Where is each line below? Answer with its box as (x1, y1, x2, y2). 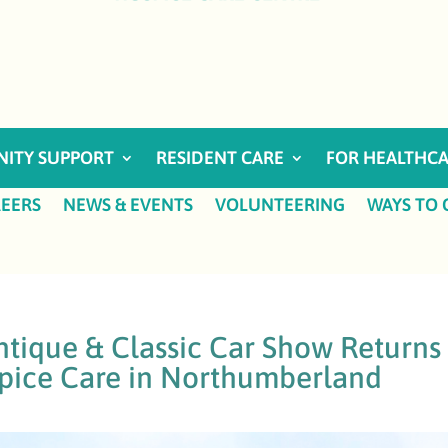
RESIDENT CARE (155, 147, 284, 168)
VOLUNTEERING (215, 193, 345, 215)
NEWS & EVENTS (63, 193, 193, 215)
